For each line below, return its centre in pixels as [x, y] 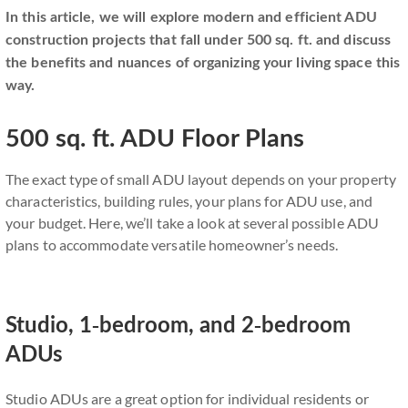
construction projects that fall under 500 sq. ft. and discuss [199, 40]
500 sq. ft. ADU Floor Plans [155, 139]
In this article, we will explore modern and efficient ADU [191, 17]
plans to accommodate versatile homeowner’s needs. [172, 245]
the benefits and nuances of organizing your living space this [203, 63]
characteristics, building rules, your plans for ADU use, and [189, 201]
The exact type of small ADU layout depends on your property [201, 179]
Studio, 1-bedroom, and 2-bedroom [178, 326]
